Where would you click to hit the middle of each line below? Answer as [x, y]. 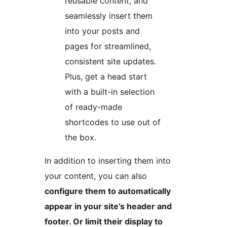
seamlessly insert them [109, 15]
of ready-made [93, 107]
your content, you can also [96, 176]
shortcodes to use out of [113, 122]
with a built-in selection [110, 91]
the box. [81, 137]
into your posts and [102, 31]
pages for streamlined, [108, 46]
